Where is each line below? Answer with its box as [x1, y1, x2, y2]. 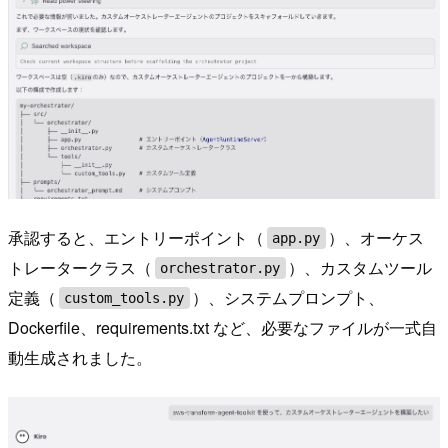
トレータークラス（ [8, 256, 152, 280]
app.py [272, 230, 321, 247]
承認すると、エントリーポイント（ [8, 226, 264, 250]
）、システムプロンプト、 [192, 286, 385, 310]
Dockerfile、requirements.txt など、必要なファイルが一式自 [8, 316, 437, 340]
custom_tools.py [64, 290, 185, 307]
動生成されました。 [8, 346, 152, 370]
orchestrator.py [160, 260, 281, 277]
